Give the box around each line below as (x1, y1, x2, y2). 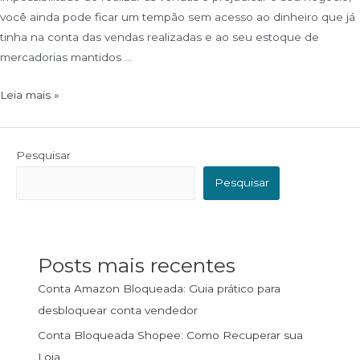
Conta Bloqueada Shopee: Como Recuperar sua (38, 328, 304, 342)
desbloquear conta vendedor (38, 304, 198, 317)
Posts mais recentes (38, 253, 236, 278)
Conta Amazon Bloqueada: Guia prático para (38, 282, 281, 296)
